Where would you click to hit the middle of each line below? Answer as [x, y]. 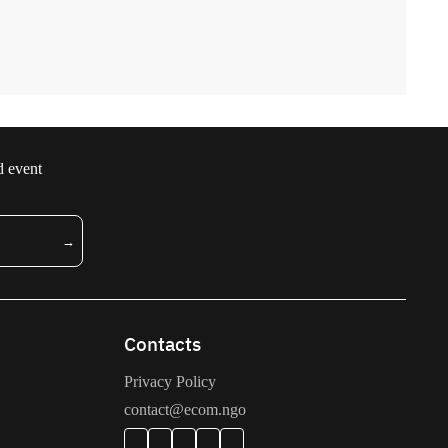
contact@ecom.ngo [184, 409]
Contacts [162, 343]
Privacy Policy [169, 381]
